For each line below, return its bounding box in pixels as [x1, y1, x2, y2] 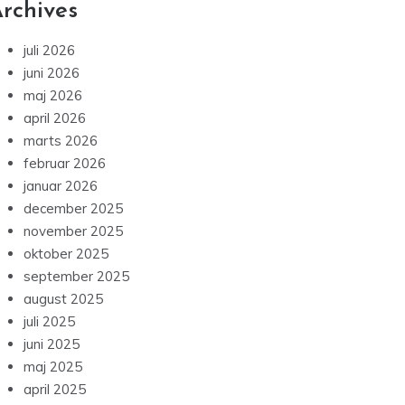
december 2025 [24, 200, 123, 217]
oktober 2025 [24, 245, 108, 262]
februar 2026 [24, 155, 106, 172]
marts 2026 [24, 132, 98, 149]
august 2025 [24, 290, 103, 307]
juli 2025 [24, 313, 75, 330]
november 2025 [24, 222, 123, 240]
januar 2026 [24, 177, 98, 194]
